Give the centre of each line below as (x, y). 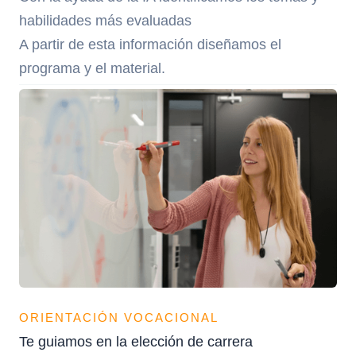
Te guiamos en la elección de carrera (136, 342)
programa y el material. (92, 68)
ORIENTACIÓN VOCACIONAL (119, 318)
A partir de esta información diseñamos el (150, 44)
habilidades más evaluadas (105, 21)
